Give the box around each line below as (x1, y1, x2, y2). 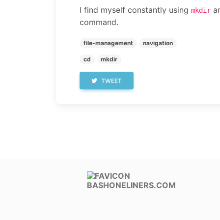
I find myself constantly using (80, 5, 191, 15)
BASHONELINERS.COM (87, 180, 176, 191)
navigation (143, 39, 173, 47)
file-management (83, 39, 133, 47)
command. (80, 17, 118, 27)
